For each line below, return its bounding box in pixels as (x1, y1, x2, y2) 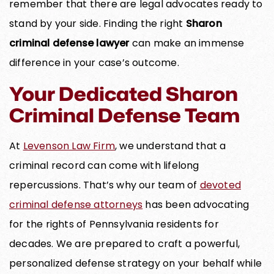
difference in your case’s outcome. (9, 55, 179, 70)
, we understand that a (115, 138, 226, 153)
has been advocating (143, 197, 250, 212)
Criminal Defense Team (9, 101, 240, 128)
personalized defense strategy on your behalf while (9, 256, 262, 270)
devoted (199, 177, 242, 192)
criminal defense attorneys (9, 197, 143, 212)
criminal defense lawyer (9, 35, 130, 50)
